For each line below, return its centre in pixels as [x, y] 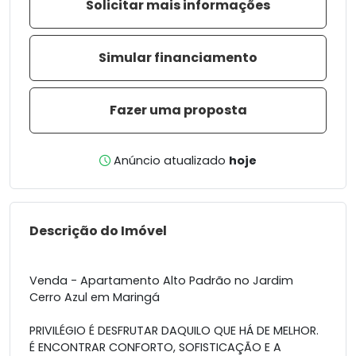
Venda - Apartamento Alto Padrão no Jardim [161, 280]
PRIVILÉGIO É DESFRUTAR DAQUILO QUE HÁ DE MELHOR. [174, 330]
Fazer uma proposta [178, 110]
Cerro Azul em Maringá [95, 297]
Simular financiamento [178, 57]
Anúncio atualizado [170, 160]
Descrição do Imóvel [98, 230]
